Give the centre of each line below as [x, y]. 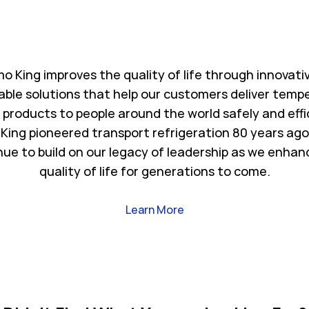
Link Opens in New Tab [240, 209]
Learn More [154, 210]
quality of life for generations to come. [154, 171]
